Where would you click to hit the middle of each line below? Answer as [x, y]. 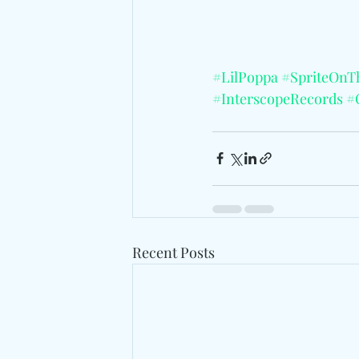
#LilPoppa [245, 77]
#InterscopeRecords [278, 98]
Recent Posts [173, 252]
